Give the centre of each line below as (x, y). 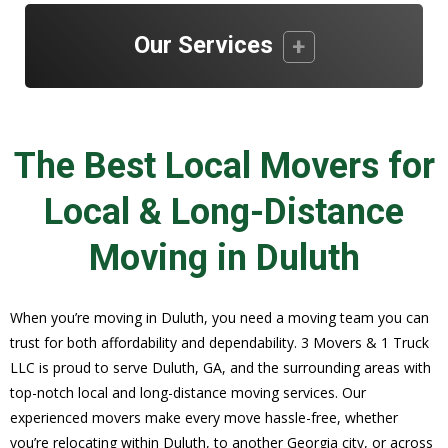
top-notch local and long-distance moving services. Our (188, 392)
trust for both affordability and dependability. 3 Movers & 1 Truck (219, 342)
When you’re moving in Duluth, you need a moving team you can (219, 317)
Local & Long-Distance (224, 211)
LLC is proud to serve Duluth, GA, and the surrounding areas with (220, 367)
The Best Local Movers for (224, 165)
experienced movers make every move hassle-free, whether (204, 417)
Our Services (203, 45)
